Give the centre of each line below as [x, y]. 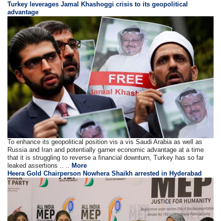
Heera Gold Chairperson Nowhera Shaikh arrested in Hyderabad [105, 173]
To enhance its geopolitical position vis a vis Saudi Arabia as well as [105, 142]
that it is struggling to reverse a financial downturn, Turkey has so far [106, 157]
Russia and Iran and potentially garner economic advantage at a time [106, 149]
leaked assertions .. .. [40, 165]
